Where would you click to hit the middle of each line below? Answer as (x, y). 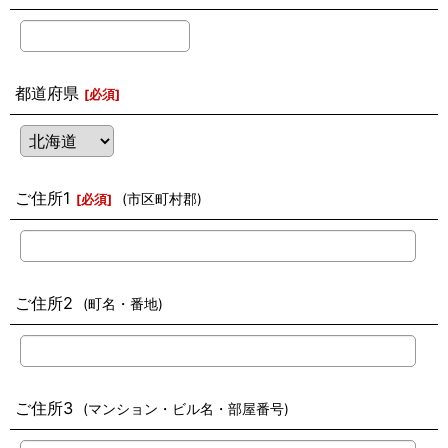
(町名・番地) (123, 304)
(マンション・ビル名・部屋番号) (186, 409)
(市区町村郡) (162, 199)
